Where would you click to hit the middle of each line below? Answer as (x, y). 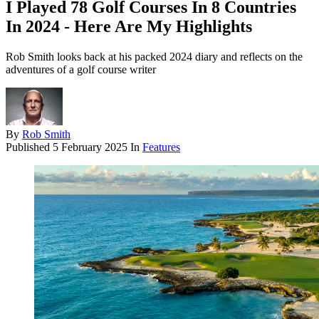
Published (29, 147)
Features (161, 147)
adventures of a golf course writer (81, 70)
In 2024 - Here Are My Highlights (129, 27)
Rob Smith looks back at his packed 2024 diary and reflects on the (154, 57)
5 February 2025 (90, 147)
